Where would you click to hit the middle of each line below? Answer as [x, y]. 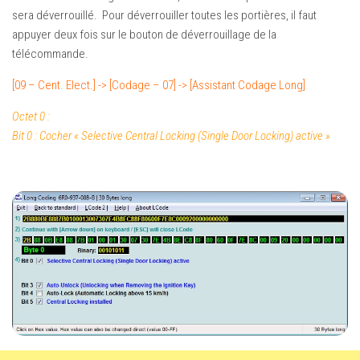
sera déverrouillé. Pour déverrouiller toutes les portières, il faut [164, 15]
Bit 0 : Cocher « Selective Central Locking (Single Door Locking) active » [171, 136]
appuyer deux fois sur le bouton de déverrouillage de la [144, 35]
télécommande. [50, 54]
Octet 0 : [32, 117]
